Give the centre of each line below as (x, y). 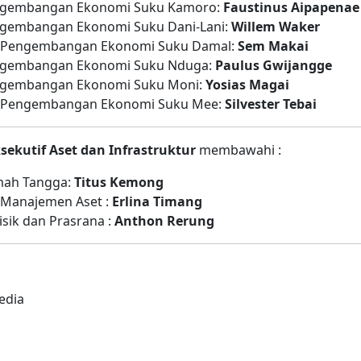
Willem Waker (276, 27)
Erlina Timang (157, 201)
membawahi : (239, 150)
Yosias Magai (247, 85)
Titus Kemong (119, 182)
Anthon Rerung (164, 221)
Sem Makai (273, 46)
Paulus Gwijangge (274, 65)
